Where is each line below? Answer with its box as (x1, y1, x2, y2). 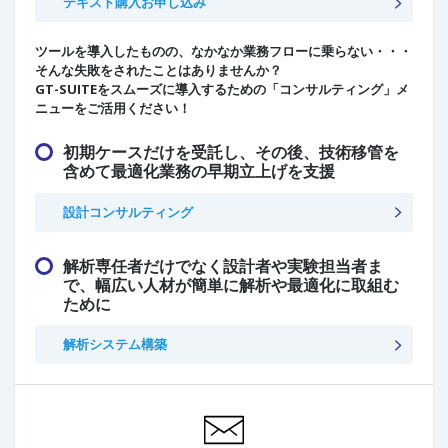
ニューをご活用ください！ (35, 99, 191, 118)
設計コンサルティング (63, 202, 193, 221)
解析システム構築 (63, 335, 167, 354)
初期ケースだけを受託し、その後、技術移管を (63, 141, 399, 164)
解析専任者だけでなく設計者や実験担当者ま (63, 254, 383, 277)
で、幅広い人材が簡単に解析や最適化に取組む (63, 273, 399, 296)
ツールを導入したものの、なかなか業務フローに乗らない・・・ (35, 42, 412, 61)
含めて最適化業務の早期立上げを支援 (63, 160, 335, 183)
